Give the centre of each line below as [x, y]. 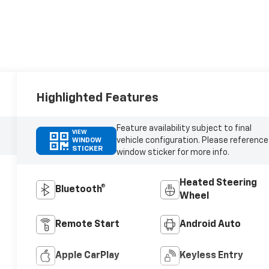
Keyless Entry [211, 256]
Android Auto [210, 225]
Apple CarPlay [88, 256]
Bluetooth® [81, 190]
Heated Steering [218, 183]
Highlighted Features [98, 98]
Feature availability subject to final [184, 129]
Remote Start [88, 225]
